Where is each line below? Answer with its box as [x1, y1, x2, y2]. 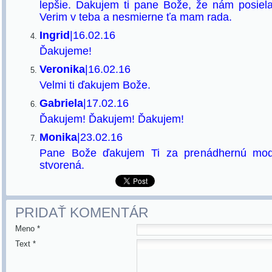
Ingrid [39, 29, 70, 41]
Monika [39, 131, 77, 143]
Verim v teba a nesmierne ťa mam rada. [39, 11, 232, 23]
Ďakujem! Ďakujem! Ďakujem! [39, 113, 184, 125]
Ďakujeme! [39, 45, 92, 57]
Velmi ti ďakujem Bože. [39, 79, 151, 91]
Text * [15, 239, 36, 248]
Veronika [39, 63, 85, 75]
